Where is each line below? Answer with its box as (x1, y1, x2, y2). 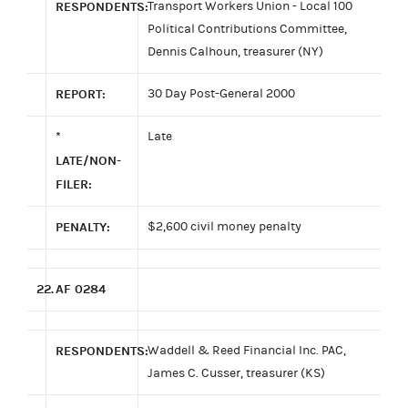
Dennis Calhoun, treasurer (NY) (148, 44, 323, 59)
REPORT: (56, 86, 106, 102)
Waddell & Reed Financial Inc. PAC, (148, 342, 346, 358)
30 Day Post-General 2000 (148, 86, 295, 101)
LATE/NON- (56, 152, 121, 168)
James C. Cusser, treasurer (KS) (148, 365, 325, 381)
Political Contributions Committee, (148, 21, 347, 36)
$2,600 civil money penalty (148, 219, 301, 234)
